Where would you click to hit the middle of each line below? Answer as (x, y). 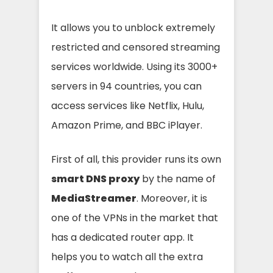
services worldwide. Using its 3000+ (134, 67)
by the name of (178, 179)
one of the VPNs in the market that (135, 218)
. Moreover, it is (172, 198)
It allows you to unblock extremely (133, 28)
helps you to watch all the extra (127, 257)
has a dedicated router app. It (122, 237)
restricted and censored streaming (136, 47)
